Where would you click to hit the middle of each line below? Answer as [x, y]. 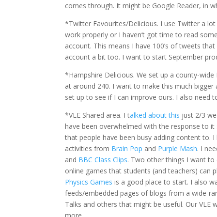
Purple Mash [178, 148]
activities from [88, 148]
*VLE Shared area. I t [98, 115]
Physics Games [89, 182]
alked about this [156, 115]
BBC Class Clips [103, 160]
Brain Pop [127, 148]
